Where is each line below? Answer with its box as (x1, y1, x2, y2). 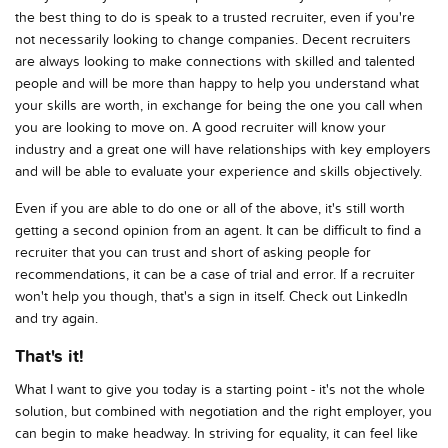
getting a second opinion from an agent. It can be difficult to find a (15, 221, 421, 239)
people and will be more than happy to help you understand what (15, 74, 419, 92)
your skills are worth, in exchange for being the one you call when (15, 96, 423, 114)
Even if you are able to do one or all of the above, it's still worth (15, 199, 405, 217)
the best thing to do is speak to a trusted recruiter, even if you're (15, 8, 415, 26)
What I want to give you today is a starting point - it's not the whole (15, 380, 425, 398)
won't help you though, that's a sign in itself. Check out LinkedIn (15, 287, 408, 305)
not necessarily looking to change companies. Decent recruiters (15, 30, 411, 48)
